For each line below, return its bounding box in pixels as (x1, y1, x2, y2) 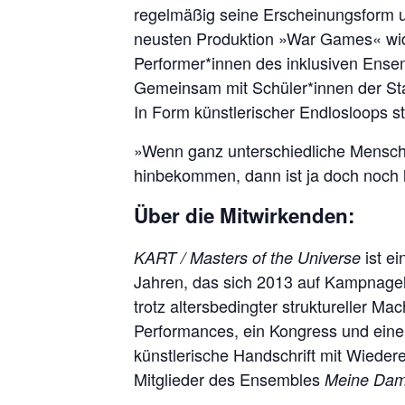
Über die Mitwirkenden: (134, 201, 354, 231)
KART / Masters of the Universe (134, 245, 361, 268)
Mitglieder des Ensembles (134, 366, 325, 391)
